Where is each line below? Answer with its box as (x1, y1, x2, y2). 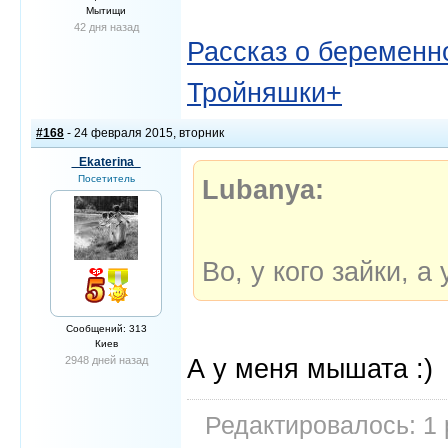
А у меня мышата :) (187, 353, 433, 384)
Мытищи (86, 5, 126, 16)
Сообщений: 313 (65, 323, 147, 334)
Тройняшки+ (187, 77, 342, 108)
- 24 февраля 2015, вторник (64, 126, 224, 140)
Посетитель (77, 173, 135, 184)
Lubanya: (202, 174, 324, 205)
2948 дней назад (64, 354, 148, 366)
